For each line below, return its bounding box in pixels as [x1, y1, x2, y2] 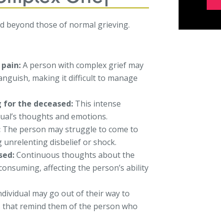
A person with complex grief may [21, 59, 144, 71]
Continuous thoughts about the [14, 149, 135, 160]
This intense [73, 98, 121, 109]
